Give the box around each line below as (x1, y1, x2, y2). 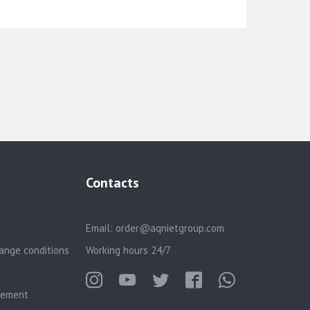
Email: (85, 221, 116, 235)
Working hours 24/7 (85, 244, 171, 257)
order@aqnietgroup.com (115, 221, 224, 235)
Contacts (85, 174, 139, 192)
